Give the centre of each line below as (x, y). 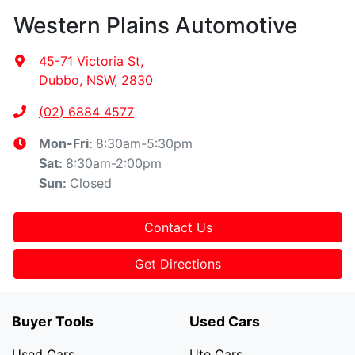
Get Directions (178, 264)
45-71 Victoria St (90, 61)
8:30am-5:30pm (144, 144)
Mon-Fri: (67, 145)
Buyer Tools (53, 322)
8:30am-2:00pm (114, 164)
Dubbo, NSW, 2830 (96, 80)
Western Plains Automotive (155, 26)
